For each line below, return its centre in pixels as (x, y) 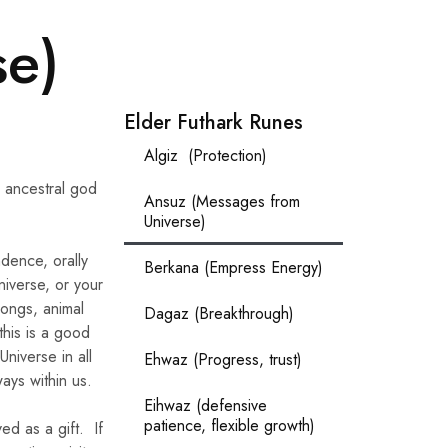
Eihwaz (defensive (206, 405)
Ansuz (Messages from (222, 201)
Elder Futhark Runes (214, 122)
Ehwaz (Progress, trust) (223, 359)
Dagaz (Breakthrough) (219, 313)
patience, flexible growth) (230, 425)
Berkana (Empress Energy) (234, 267)
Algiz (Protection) (208, 155)
